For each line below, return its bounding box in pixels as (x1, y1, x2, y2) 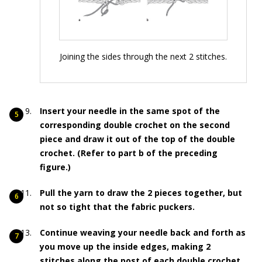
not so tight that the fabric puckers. (40, 201, 195, 213)
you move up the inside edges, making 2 (40, 241, 211, 253)
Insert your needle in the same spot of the (40, 105, 220, 117)
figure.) (40, 161, 71, 173)
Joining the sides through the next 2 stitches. (60, 51, 227, 63)
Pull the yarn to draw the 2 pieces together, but (40, 187, 242, 199)
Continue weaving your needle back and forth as (40, 227, 246, 239)
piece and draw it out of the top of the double (40, 133, 235, 145)
